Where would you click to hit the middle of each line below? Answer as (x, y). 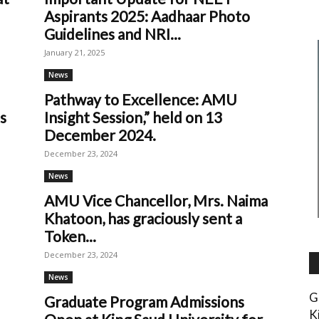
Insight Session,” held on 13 (133, 117)
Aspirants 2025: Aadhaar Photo (147, 16)
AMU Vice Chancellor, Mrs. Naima (156, 200)
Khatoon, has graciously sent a (143, 218)
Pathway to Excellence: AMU (141, 99)
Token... (70, 236)
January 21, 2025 (74, 52)
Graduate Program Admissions (144, 302)
